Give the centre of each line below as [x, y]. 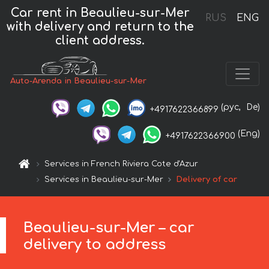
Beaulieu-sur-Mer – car [109, 228]
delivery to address [95, 245]
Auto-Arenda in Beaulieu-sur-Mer [79, 81]
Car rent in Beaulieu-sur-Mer [100, 13]
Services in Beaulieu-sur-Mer [104, 179]
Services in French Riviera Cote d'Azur [122, 164]
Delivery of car [207, 179]
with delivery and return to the [100, 26]
